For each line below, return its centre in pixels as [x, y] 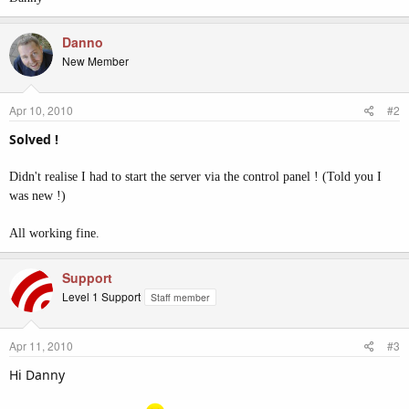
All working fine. [54, 233]
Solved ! [34, 139]
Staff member [180, 297]
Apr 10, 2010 [41, 110]
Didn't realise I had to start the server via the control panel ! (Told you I [195, 177]
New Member [95, 61]
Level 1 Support [101, 296]
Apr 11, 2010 [41, 346]
